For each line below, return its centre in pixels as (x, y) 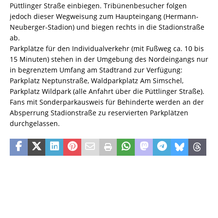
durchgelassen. (35, 124)
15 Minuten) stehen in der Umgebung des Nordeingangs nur (109, 59)
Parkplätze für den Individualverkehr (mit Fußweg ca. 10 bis (107, 49)
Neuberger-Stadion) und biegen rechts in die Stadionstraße (107, 27)
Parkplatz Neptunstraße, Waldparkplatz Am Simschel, (97, 81)
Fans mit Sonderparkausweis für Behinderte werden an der (107, 102)
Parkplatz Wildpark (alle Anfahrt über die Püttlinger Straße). (107, 91)
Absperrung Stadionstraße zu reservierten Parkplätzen (99, 113)
